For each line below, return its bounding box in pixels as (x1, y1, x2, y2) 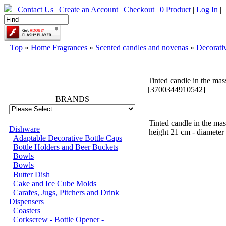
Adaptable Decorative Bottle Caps (13, 134, 122, 142)
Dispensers (9, 197, 44, 206)
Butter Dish (13, 170, 50, 179)
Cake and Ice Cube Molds (13, 179, 96, 188)
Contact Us (18, 5, 53, 14)
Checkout (124, 5, 154, 14)
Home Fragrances (31, 43, 87, 52)
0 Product (160, 5, 191, 14)
